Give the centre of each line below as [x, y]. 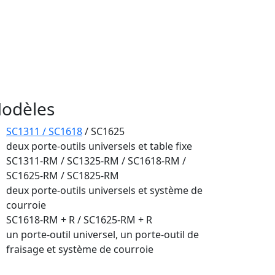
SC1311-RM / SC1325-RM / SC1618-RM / [96, 161]
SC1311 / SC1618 [44, 131]
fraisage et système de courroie [80, 249]
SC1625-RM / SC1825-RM [63, 175]
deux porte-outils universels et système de [104, 190]
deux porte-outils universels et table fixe [99, 146]
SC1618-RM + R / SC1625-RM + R [79, 219]
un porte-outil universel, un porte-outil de [103, 234]
